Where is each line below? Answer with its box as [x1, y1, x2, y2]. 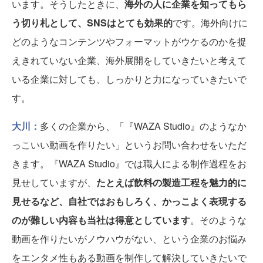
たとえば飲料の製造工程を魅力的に [96, 176, 247, 190]
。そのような [190, 213, 247, 227]
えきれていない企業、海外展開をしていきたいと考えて [12, 53, 247, 68]
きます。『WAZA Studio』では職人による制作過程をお [12, 157, 247, 171]
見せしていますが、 [12, 176, 96, 190]
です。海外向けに [173, 16, 248, 30]
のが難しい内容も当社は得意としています [12, 213, 190, 227]
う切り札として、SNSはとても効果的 [12, 16, 173, 30]
